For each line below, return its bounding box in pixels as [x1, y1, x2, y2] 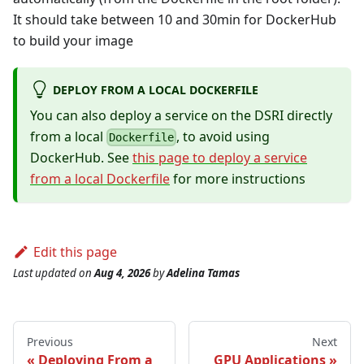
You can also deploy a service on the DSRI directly [30, 106, 332, 124]
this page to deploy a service [132, 149, 307, 167]
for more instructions [170, 170, 305, 188]
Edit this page [32, 243, 117, 262]
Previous [27, 334, 73, 350]
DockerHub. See [30, 149, 132, 167]
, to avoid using [176, 127, 271, 145]
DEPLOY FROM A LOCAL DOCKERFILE [52, 81, 258, 97]
